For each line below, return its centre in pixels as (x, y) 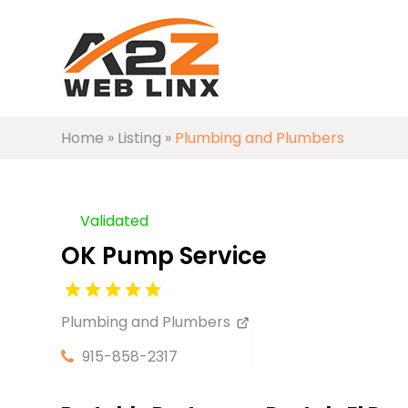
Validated (115, 220)
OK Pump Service (164, 255)
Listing (140, 138)
